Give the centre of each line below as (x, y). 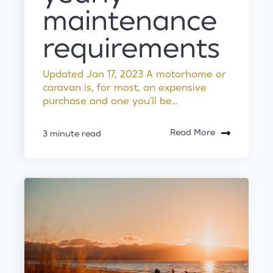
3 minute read (72, 134)
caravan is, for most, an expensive (125, 87)
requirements (131, 49)
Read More (193, 133)
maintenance (130, 21)
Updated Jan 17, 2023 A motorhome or (134, 74)
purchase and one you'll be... (110, 101)
